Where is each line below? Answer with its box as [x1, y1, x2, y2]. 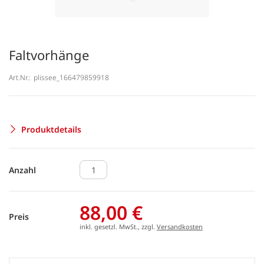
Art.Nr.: [9, 72, 31, 82]
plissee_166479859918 [34, 72, 109, 82]
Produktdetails [21, 123, 81, 135]
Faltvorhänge [9, 46, 89, 64]
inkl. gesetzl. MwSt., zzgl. [80, 222, 157, 231]
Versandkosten [157, 222, 203, 231]
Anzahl [9, 164, 36, 176]
